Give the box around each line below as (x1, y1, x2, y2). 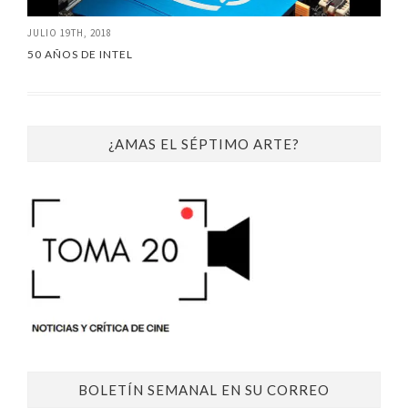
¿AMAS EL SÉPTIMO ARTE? (108, 135, 300, 152)
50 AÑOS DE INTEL (27, 46, 133, 61)
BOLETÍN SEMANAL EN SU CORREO (78, 381, 330, 398)
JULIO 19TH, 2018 (27, 25, 112, 39)
